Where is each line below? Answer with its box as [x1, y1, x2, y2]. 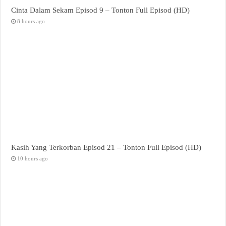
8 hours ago [17, 18, 45, 24]
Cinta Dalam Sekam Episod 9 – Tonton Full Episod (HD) [11, 5, 190, 14]
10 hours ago [17, 155, 48, 161]
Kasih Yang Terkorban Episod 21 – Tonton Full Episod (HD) [11, 142, 202, 151]
